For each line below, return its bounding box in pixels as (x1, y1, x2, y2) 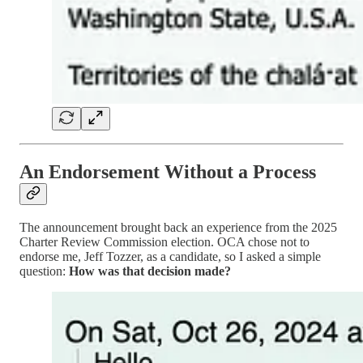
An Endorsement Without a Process (19, 160, 316, 182)
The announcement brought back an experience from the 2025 (19, 220, 337, 235)
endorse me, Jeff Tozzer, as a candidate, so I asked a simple (19, 250, 321, 264)
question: (19, 264, 69, 279)
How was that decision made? (69, 264, 231, 279)
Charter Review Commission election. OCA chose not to (19, 235, 310, 250)
